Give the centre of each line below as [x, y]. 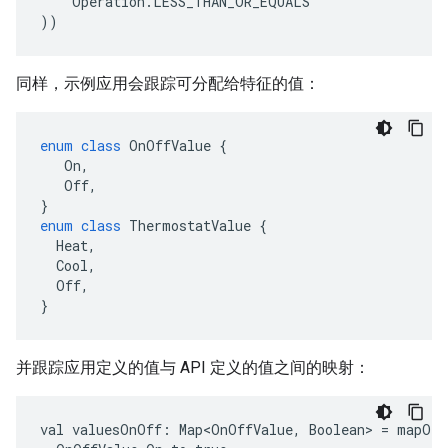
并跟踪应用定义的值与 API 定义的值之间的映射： [193, 368]
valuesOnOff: [121, 430]
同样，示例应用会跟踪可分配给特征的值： [168, 84]
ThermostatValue [190, 226]
